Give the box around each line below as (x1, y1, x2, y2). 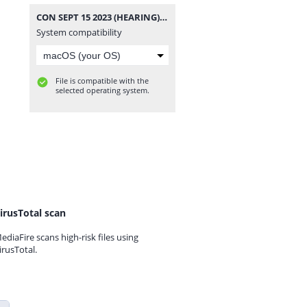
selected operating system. (56, 85, 149, 95)
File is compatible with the (56, 75, 149, 86)
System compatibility (36, 26, 122, 38)
